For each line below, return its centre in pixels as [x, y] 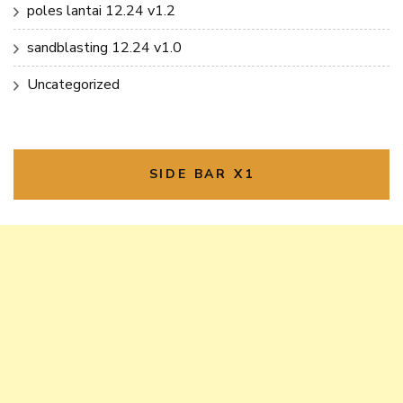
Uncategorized [73, 84]
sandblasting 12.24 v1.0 [104, 47]
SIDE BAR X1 [201, 174]
